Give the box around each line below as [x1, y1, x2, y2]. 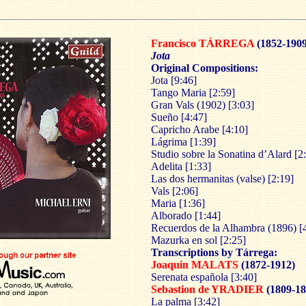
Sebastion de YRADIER [151, 283, 264, 295]
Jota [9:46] [151, 74, 197, 86]
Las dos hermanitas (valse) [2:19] [151, 173, 294, 184]
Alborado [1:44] [151, 210, 221, 221]
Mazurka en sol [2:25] [151, 234, 246, 246]
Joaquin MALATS [151, 259, 238, 270]
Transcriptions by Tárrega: [151, 247, 277, 258]
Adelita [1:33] [151, 161, 211, 172]
